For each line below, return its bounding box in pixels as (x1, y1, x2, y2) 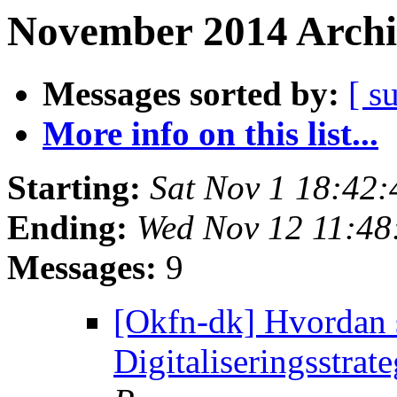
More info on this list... (43, 114, 378, 153)
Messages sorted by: (43, 74, 339, 113)
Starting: (7, 168, 141, 207)
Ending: (7, 208, 128, 247)
